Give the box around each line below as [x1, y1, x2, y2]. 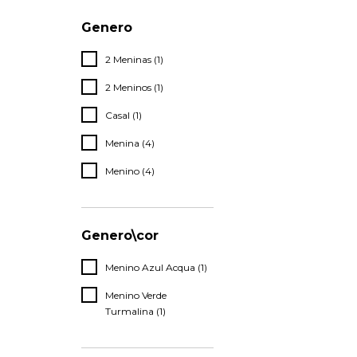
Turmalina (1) [105, 305, 166, 317]
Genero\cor [81, 228, 159, 243]
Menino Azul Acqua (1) [105, 261, 207, 273]
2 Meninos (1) [105, 81, 163, 93]
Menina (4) [105, 137, 155, 149]
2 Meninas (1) [105, 53, 163, 65]
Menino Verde [105, 289, 167, 301]
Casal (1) [105, 109, 142, 121]
